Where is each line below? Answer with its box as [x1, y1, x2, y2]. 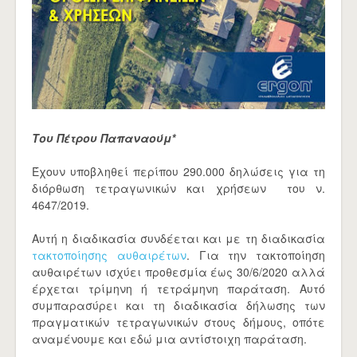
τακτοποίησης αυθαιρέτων [32, 247, 186, 263]
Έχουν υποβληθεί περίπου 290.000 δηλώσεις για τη [32, 163, 325, 179]
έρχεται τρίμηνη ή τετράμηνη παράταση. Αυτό [32, 280, 325, 296]
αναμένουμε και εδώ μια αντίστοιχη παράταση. [32, 331, 310, 347]
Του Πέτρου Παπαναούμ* [32, 130, 175, 146]
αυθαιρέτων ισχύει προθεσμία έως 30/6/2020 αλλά [32, 264, 325, 280]
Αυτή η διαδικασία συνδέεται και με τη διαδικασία [32, 230, 325, 246]
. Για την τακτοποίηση [186, 247, 325, 263]
